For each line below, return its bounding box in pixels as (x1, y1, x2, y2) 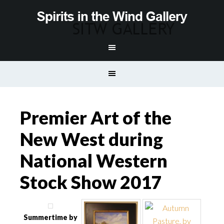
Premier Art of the (20, 106, 171, 128)
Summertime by (23, 213, 77, 221)
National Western (20, 149, 167, 171)
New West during (20, 128, 163, 150)
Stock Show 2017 (20, 171, 162, 193)
